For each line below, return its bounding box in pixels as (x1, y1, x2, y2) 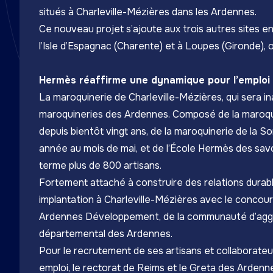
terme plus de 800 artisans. (39, 159, 161, 172)
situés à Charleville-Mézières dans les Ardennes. (39, 5, 257, 18)
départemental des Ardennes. (39, 227, 172, 240)
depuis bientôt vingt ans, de (39, 125, 165, 138)
